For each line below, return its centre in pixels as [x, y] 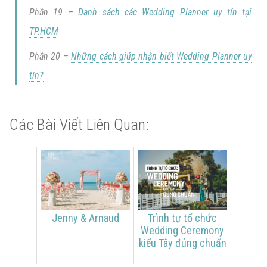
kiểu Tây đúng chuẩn [182, 243]
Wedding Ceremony [182, 230]
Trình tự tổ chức [182, 218]
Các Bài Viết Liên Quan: [79, 124]
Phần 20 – [50, 56]
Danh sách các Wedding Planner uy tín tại [165, 12]
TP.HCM [44, 31]
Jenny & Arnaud [85, 218]
